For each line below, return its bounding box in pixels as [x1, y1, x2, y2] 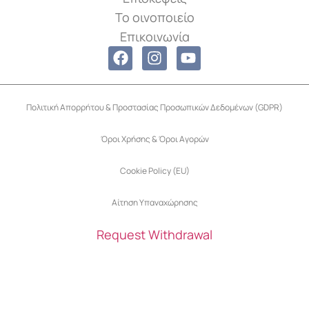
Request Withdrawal [97, 226, 212, 243]
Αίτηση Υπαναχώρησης [111, 197, 198, 209]
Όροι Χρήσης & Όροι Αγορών [100, 133, 209, 146]
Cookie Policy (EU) [119, 165, 190, 177]
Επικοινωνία [119, 28, 190, 45]
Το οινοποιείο [114, 8, 195, 26]
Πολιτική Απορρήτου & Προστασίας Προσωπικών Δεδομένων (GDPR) [26, 101, 283, 114]
